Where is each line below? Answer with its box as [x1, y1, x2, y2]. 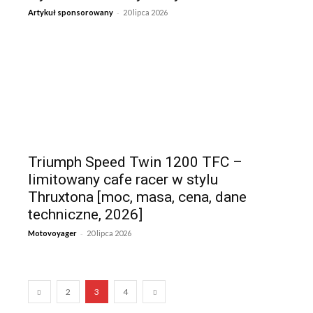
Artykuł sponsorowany [28, 7, 113, 17]
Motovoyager [28, 228, 77, 238]
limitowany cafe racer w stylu [28, 170, 218, 188]
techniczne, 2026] [28, 205, 143, 223]
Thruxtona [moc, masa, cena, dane [28, 188, 247, 205]
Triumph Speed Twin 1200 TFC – [28, 153, 242, 170]
